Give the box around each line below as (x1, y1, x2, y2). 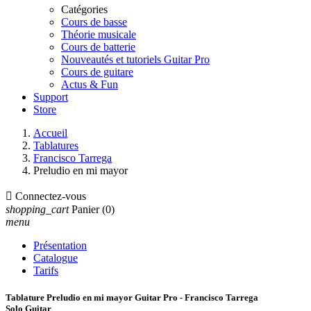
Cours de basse (61, 16, 127, 28)
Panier (72, 203, 99, 215)
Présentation (33, 239, 87, 251)
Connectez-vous (15, 190, 86, 202)
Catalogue (33, 252, 78, 264)
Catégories (61, 3, 108, 15)
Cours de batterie (61, 41, 135, 53)
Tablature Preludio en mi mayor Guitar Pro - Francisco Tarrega (6, 292, 258, 303)
